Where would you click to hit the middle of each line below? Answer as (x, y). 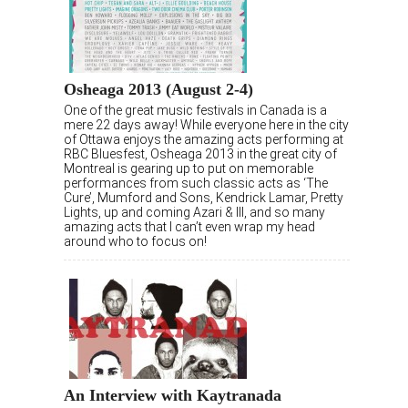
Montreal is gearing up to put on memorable (189, 169)
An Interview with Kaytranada (173, 396)
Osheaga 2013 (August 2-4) (158, 90)
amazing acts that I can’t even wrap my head (189, 227)
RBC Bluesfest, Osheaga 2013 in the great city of (200, 154)
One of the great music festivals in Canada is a (195, 111)
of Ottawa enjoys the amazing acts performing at (204, 140)
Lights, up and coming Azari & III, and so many (194, 213)
